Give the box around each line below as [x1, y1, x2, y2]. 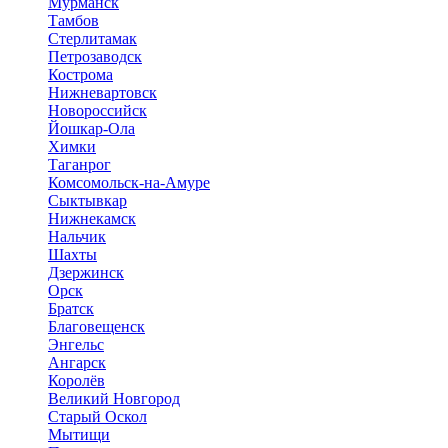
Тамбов [48, 12, 99, 29]
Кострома [48, 66, 113, 83]
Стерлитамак [48, 30, 137, 47]
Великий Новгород [48, 390, 180, 407]
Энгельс [48, 336, 104, 353]
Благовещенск [48, 318, 145, 335]
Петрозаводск [48, 48, 142, 65]
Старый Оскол [48, 408, 147, 425]
